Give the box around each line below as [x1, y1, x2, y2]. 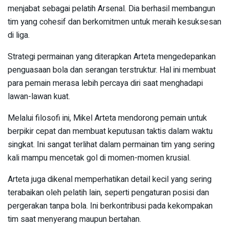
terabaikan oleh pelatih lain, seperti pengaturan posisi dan [8, 187, 209, 199]
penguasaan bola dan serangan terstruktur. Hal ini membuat [8, 64, 216, 77]
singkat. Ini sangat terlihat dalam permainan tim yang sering [8, 139, 215, 151]
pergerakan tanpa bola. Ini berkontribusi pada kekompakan [8, 200, 213, 213]
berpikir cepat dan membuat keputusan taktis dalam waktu [8, 125, 213, 138]
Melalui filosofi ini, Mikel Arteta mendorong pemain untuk [8, 112, 207, 125]
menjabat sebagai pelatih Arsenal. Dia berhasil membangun [8, 3, 215, 15]
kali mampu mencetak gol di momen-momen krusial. [8, 152, 191, 165]
